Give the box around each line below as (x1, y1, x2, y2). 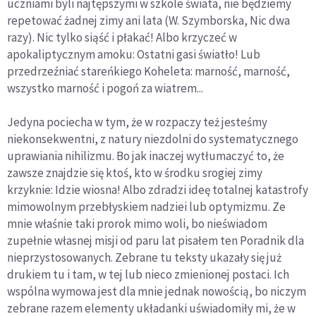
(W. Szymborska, (164, 13, 250, 29)
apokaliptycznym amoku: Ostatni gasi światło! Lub (7, 47, 260, 63)
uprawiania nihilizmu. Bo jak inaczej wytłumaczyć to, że (7, 148, 284, 164)
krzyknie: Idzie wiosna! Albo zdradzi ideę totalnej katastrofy (7, 182, 308, 198)
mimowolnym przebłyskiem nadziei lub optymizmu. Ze (7, 199, 286, 215)
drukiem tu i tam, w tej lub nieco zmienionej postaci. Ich (7, 267, 289, 283)
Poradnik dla (240, 233, 304, 249)
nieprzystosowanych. (7, 250, 113, 266)
